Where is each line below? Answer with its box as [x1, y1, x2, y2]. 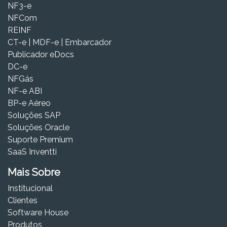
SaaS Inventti [8, 146, 57, 157]
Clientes [8, 195, 37, 205]
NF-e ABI [8, 86, 42, 96]
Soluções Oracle [8, 122, 69, 132]
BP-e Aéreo [8, 98, 51, 108]
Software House [8, 207, 68, 217]
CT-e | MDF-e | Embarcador [8, 37, 111, 47]
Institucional [8, 183, 53, 193]
